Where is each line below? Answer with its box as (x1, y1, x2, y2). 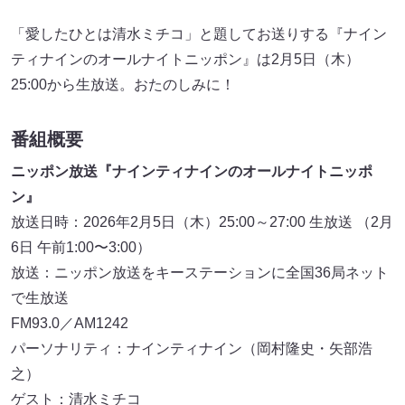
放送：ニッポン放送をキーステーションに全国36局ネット (11, 265, 389, 281)
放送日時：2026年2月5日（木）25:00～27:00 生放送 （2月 (11, 214, 393, 231)
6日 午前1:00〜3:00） (11, 240, 151, 256)
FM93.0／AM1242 (11, 316, 128, 332)
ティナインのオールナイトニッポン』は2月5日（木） (11, 51, 360, 67)
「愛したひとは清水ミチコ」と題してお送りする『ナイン (11, 25, 387, 42)
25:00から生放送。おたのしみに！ (11, 76, 235, 92)
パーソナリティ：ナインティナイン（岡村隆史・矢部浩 (11, 341, 372, 357)
